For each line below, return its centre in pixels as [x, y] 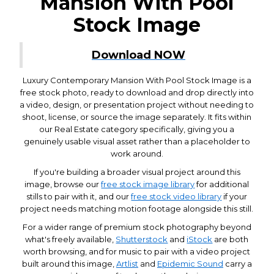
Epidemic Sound [190, 263]
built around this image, [69, 263]
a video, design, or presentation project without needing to [137, 104]
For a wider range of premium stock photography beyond [137, 227]
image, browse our [63, 184]
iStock [200, 239]
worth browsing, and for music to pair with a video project [137, 251]
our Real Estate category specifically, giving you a [137, 129]
